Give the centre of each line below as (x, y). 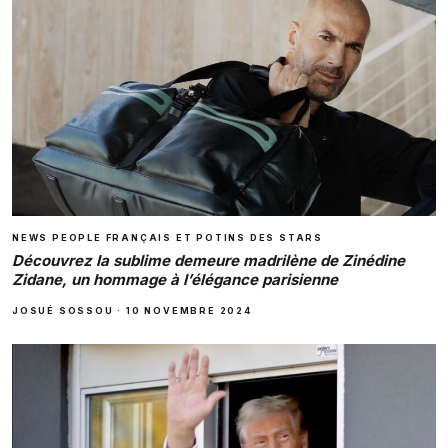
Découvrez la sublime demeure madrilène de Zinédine (208, 260)
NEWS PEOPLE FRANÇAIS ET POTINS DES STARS (167, 237)
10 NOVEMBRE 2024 (189, 310)
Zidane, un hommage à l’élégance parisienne (175, 279)
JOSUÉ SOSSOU (63, 310)
